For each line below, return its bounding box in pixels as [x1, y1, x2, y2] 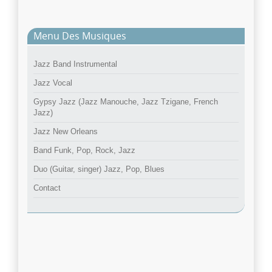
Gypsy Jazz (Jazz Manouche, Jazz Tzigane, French [33, 97, 218, 107]
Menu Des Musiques [33, 29, 126, 43]
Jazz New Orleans [33, 127, 98, 137]
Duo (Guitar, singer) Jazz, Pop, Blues [33, 165, 165, 174]
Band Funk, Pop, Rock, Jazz [33, 146, 135, 155]
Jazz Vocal [33, 78, 72, 88]
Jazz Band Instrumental [33, 59, 117, 69]
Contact [33, 183, 61, 193]
